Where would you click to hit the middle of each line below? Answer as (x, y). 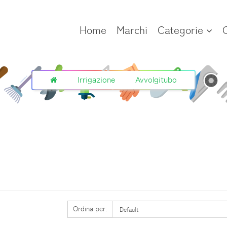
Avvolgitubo (156, 80)
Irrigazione (96, 80)
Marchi (132, 30)
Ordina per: (90, 209)
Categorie (182, 30)
